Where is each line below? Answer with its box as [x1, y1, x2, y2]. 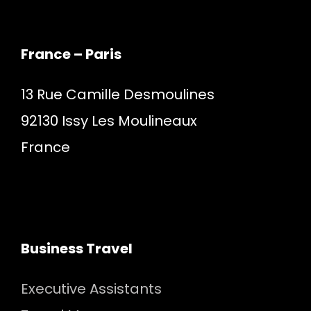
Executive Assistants [21, 279, 162, 299]
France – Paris [21, 44, 121, 65]
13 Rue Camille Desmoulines [21, 85, 215, 105]
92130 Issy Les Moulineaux [21, 111, 197, 131]
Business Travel [21, 239, 133, 259]
